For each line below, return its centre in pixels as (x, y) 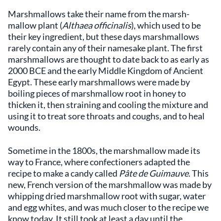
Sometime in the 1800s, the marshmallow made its (104, 150)
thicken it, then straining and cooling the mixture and (108, 104)
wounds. (24, 127)
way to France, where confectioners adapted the (99, 162)
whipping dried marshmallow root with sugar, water (107, 196)
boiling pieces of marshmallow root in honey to (97, 93)
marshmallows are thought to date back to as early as (109, 59)
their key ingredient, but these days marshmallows (104, 36)
